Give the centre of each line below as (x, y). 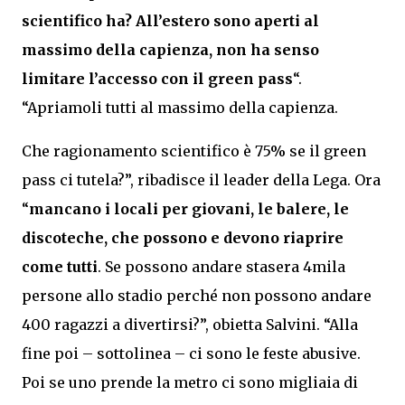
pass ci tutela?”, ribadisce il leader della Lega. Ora (201, 179)
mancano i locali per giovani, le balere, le (189, 208)
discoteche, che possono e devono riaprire (183, 237)
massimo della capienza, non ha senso (170, 49)
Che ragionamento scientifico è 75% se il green (194, 151)
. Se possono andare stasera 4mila (221, 266)
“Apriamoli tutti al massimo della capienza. (180, 107)
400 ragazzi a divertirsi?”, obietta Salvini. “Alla (190, 324)
